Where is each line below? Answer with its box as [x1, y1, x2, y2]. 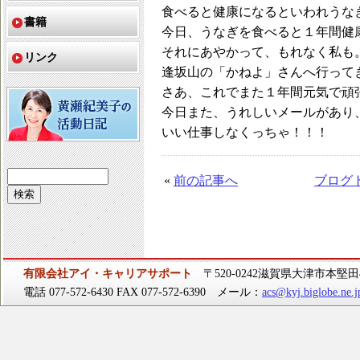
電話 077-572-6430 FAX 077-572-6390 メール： [23, 285, 262, 298]
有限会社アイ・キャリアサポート [23, 267, 192, 280]
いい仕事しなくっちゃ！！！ [162, 125, 329, 139]
